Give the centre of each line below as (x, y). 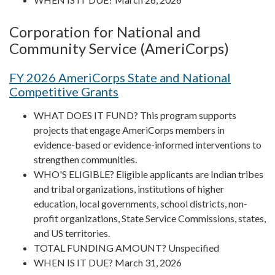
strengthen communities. (85, 159)
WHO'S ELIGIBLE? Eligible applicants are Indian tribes (149, 174)
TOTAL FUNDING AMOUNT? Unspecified (126, 247)
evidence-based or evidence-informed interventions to (148, 144)
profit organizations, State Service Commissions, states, (150, 218)
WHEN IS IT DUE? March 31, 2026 (108, 262)
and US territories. (72, 233)
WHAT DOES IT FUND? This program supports (135, 115)
